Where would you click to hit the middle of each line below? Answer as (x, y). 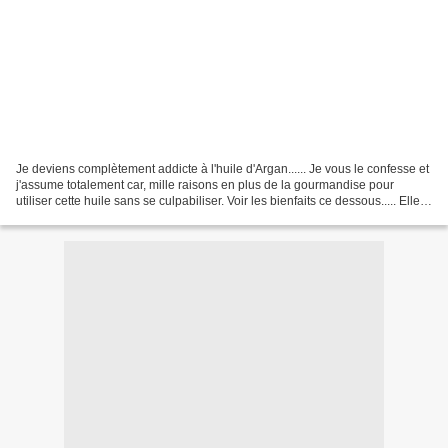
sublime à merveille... (73, 216)
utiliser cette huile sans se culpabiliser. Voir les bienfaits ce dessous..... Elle (218, 200)
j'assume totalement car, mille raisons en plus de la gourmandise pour (205, 184)
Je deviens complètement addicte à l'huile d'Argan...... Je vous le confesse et (222, 168)
